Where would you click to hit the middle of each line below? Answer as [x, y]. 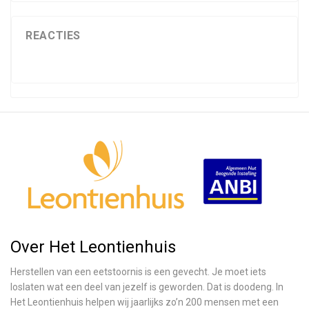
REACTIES [53, 36]
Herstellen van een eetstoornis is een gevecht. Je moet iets [138, 272]
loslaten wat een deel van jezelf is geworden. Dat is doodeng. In [147, 287]
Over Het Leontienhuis [93, 247]
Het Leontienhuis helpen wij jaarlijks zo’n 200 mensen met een [144, 302]
